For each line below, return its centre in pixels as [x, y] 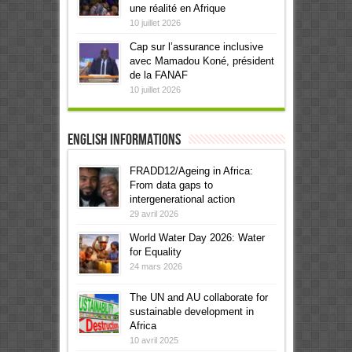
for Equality [155, 251]
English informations [124, 139]
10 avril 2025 [154, 340]
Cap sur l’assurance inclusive [196, 46]
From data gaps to [171, 185]
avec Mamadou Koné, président [202, 60]
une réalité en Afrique [177, 8]
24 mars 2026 [156, 266]
